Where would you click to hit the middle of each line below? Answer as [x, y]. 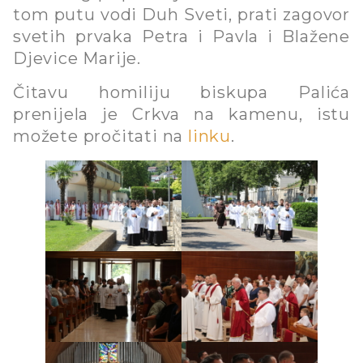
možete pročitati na [100, 136]
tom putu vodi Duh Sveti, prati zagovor [181, 15]
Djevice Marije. [77, 59]
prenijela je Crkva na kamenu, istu [181, 114]
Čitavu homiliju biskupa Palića [181, 92]
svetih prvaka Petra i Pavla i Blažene [181, 37]
